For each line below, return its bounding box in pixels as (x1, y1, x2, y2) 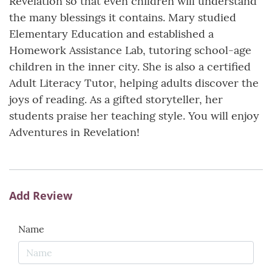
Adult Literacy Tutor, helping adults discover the (9, 75, 259, 90)
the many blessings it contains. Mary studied (9, 10, 236, 24)
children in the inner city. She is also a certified (9, 59, 251, 73)
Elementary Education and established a (9, 26, 214, 41)
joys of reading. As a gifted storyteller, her (9, 92, 223, 106)
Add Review (9, 188, 72, 203)
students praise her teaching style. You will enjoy (9, 108, 259, 123)
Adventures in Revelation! (9, 124, 140, 139)
